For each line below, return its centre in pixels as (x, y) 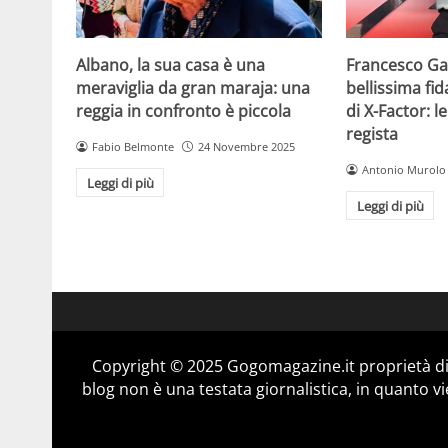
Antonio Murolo (404, 169)
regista (372, 133)
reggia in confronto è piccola (183, 110)
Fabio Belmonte (132, 146)
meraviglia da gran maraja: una (193, 87)
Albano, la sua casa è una (170, 64)
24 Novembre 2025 (246, 146)
